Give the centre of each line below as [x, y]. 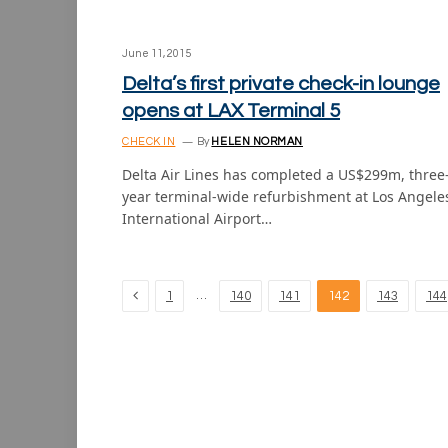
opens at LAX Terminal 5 [231, 111]
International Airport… [197, 218]
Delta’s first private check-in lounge [281, 84]
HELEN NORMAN [257, 141]
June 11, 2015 [156, 53]
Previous [164, 294]
